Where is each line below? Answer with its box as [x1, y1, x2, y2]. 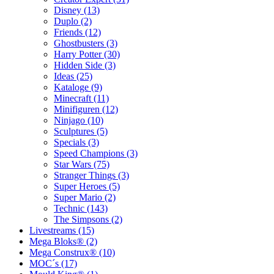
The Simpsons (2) [54, 213, 122, 224]
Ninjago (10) [54, 114, 103, 125]
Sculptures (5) [54, 125, 108, 136]
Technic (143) [54, 202, 108, 213]
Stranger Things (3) [54, 169, 129, 180]
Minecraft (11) [54, 92, 109, 103]
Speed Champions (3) [54, 147, 138, 158]
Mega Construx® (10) [29, 246, 115, 257]
